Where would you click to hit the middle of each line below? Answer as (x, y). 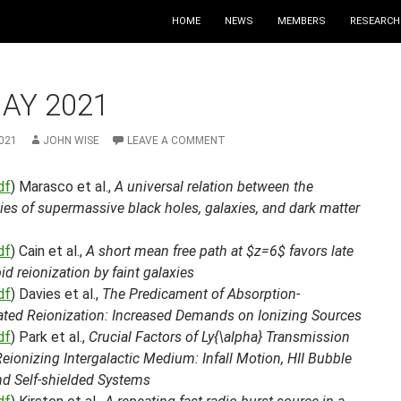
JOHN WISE (71, 141)
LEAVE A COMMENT (176, 141)
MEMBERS (302, 21)
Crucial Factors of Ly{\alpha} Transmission (219, 337)
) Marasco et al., (63, 187)
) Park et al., (50, 337)
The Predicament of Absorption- (201, 294)
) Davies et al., (56, 294)
